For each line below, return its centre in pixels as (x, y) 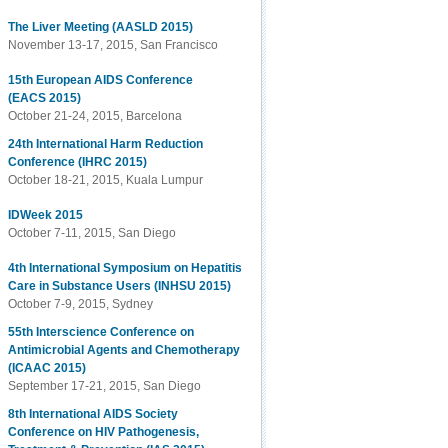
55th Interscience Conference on (101, 332)
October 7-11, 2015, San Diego (92, 233)
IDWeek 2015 (46, 215)
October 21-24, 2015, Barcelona (95, 116)
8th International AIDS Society (93, 414)
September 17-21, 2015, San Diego (105, 386)
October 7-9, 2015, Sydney (81, 304)
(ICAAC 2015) (47, 368)
